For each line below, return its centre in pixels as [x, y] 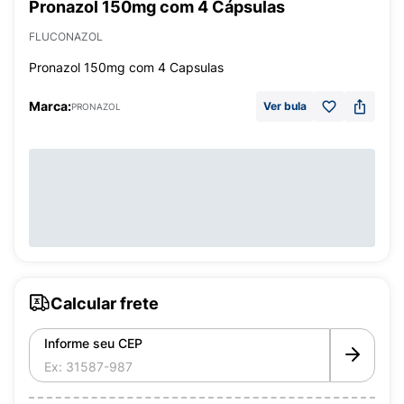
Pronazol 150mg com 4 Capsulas [126, 67]
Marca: [50, 106]
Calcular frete [105, 303]
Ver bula [285, 106]
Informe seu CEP [93, 343]
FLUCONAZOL [66, 37]
